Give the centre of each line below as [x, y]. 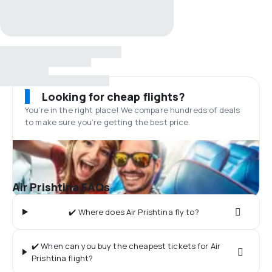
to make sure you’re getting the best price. [108, 122]
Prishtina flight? [63, 258]
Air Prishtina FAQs [61, 187]
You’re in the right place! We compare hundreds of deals [133, 110]
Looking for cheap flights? [114, 97]
